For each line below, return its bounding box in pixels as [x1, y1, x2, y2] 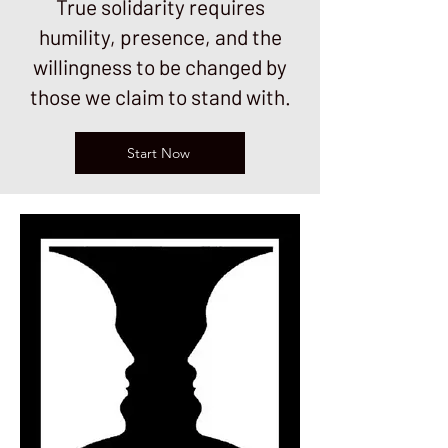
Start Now [126, 144, 190, 162]
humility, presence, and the [38, 24, 282, 49]
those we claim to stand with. [29, 84, 291, 109]
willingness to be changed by [33, 54, 287, 79]
